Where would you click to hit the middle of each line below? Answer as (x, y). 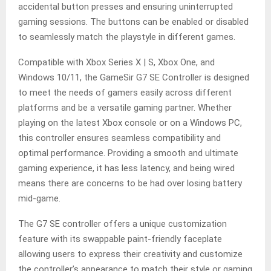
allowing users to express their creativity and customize (130, 254)
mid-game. (39, 199)
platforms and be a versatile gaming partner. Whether (125, 108)
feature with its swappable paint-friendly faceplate (120, 239)
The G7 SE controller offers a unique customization (122, 224)
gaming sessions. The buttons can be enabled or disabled (133, 22)
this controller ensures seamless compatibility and (119, 138)
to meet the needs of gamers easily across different (125, 93)
